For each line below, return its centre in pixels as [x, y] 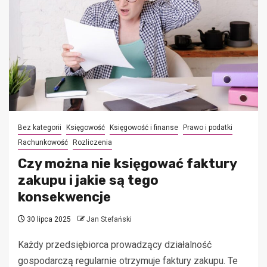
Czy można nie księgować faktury [127, 164]
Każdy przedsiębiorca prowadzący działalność [115, 245]
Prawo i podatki [208, 128]
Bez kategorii [40, 128]
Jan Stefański [109, 220]
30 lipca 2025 [48, 220]
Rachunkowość [43, 143]
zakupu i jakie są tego [88, 181]
